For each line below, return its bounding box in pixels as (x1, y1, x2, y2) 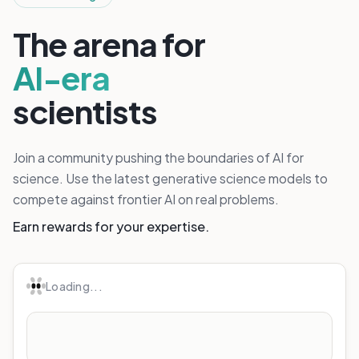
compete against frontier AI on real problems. (13, 191, 279, 208)
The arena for (13, 23, 205, 65)
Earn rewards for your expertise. (13, 218, 209, 236)
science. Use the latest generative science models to (13, 170, 328, 188)
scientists (13, 91, 157, 132)
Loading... (46, 278, 103, 293)
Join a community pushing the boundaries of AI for (13, 149, 304, 167)
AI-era (13, 57, 110, 99)
